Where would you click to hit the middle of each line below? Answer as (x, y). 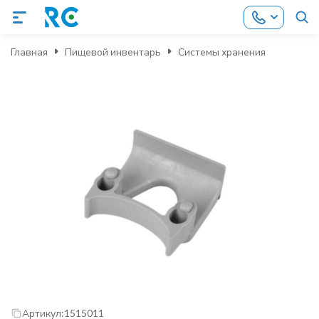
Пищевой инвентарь (113, 51)
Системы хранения (222, 51)
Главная (29, 51)
